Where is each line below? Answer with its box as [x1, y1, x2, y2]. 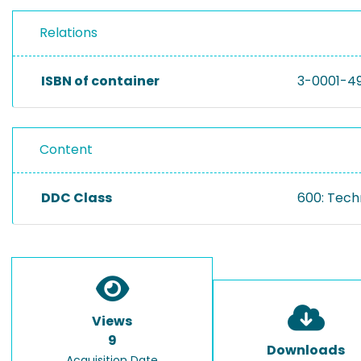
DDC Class [41, 189, 112, 207]
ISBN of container [41, 72, 160, 90]
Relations [39, 23, 98, 42]
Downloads [267, 341, 345, 359]
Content [39, 140, 93, 159]
